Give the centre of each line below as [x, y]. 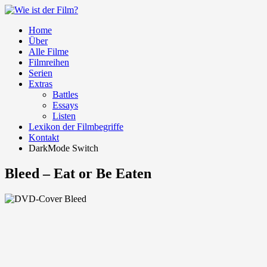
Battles [65, 94]
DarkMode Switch [63, 148]
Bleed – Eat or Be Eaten [78, 173]
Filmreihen [49, 62]
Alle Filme [49, 52]
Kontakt [44, 137]
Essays [65, 105]
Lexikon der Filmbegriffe [76, 127]
